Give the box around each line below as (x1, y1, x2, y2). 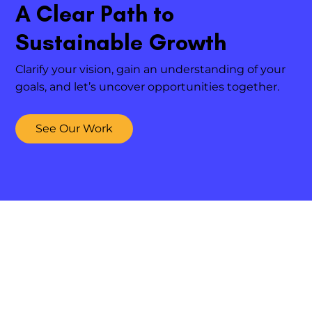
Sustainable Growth (15, 104, 227, 131)
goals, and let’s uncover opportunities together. (15, 155, 280, 169)
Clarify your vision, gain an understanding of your (15, 137, 286, 151)
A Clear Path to (15, 75, 175, 102)
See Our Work (36, 197, 114, 211)
